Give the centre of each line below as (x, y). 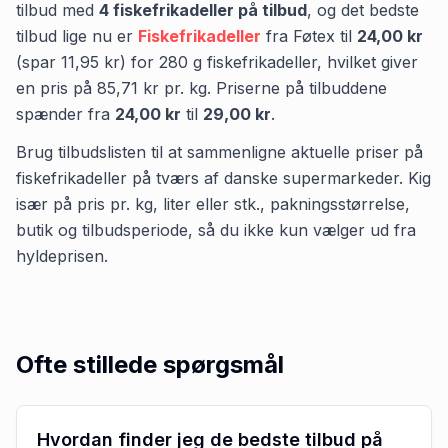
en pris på (56, 87)
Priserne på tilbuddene (301, 87)
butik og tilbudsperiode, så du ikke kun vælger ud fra (216, 229)
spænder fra (65, 113)
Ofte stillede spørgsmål (150, 364)
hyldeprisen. (62, 255)
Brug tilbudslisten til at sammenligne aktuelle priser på (219, 151)
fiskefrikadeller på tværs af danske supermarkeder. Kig (223, 177)
